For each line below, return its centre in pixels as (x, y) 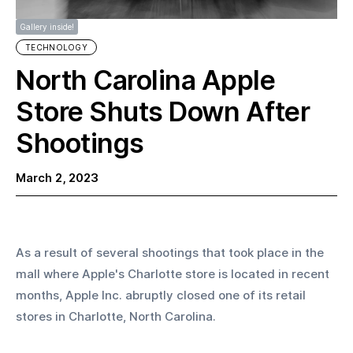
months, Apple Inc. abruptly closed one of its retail (162, 295)
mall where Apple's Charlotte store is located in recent (174, 273)
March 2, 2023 (57, 177)
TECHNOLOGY (56, 47)
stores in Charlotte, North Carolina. (116, 316)
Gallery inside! (47, 26)
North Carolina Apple (145, 80)
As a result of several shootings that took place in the (171, 252)
